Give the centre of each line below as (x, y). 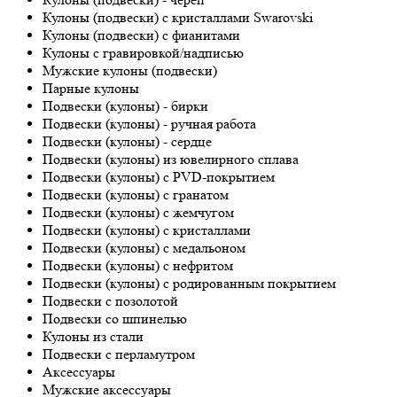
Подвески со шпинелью (115, 319)
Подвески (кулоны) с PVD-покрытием (159, 177)
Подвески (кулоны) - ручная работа (149, 124)
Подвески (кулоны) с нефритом (138, 265)
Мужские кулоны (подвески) (130, 70)
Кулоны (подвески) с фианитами (141, 35)
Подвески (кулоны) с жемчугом (138, 212)
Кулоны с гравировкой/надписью (143, 53)
